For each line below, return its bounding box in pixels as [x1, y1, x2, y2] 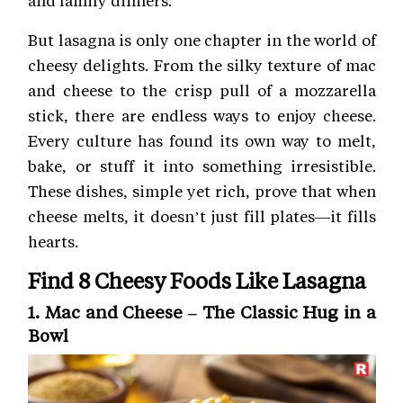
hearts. [28, 230, 78, 251]
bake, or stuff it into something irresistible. [28, 155, 376, 175]
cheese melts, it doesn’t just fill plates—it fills [28, 205, 376, 226]
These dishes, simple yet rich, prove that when [28, 180, 376, 201]
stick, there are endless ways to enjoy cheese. [28, 104, 376, 125]
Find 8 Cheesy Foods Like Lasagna [28, 265, 366, 294]
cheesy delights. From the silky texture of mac [28, 54, 376, 75]
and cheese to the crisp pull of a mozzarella [28, 79, 376, 100]
